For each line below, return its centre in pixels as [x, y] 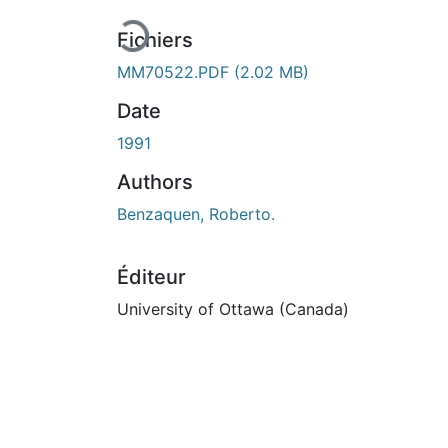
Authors [155, 182]
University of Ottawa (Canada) [233, 309]
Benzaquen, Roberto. [196, 214]
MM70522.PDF [175, 72]
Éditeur [151, 277]
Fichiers [155, 40]
